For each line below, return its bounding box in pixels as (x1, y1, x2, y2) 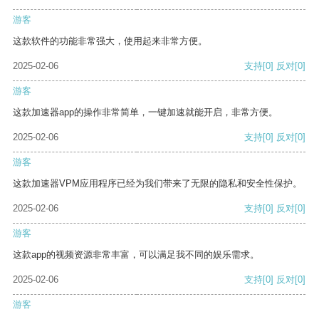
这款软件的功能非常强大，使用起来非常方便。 (13, 36, 207, 47)
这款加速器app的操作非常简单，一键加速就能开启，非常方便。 (13, 107, 278, 118)
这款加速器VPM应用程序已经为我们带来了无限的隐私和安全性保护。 (13, 178, 302, 189)
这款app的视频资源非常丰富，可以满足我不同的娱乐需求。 (13, 249, 259, 261)
